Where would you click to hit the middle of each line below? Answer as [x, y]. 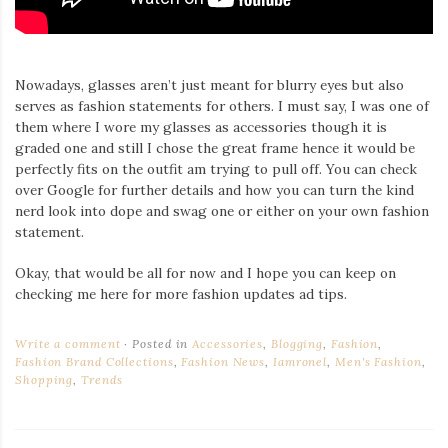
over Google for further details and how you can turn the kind [214, 190]
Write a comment [68, 344]
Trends [102, 380]
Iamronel [300, 362]
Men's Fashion [378, 362]
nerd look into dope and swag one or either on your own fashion [222, 211]
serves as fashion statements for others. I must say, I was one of [222, 106]
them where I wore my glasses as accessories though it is [201, 127]
